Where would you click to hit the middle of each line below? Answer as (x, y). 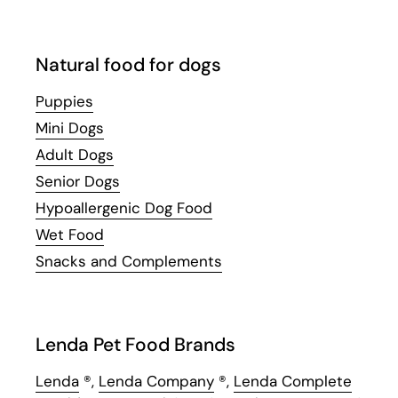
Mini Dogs (70, 127)
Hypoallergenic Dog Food (124, 207)
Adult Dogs (75, 154)
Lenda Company (156, 381)
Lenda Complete (293, 381)
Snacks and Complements (129, 261)
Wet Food (70, 234)
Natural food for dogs (128, 64)
